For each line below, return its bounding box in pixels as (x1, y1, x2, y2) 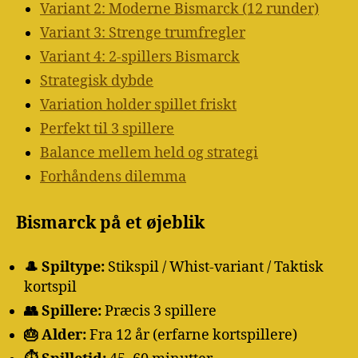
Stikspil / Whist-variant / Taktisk (105, 257, 324, 276)
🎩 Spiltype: (24, 257, 105, 276)
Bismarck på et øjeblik (16, 213, 205, 235)
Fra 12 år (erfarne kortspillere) (86, 325, 297, 344)
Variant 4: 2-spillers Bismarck (40, 48, 240, 67)
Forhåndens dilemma (40, 168, 186, 187)
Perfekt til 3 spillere (40, 120, 174, 139)
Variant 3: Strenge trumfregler (40, 24, 245, 43)
